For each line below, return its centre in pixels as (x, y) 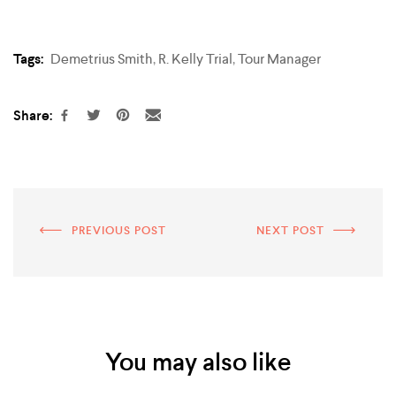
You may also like (198, 362)
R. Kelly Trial (195, 58)
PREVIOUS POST (119, 230)
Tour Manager (279, 58)
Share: (33, 115)
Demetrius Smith (102, 58)
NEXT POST (290, 230)
